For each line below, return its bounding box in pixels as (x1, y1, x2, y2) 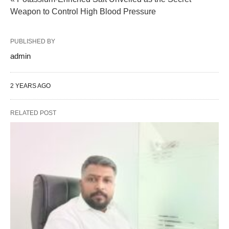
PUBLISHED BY (10, 37, 55, 45)
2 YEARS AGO (10, 82, 51, 89)
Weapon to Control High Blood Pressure (10, 7, 156, 16)
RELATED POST (10, 109, 56, 117)
